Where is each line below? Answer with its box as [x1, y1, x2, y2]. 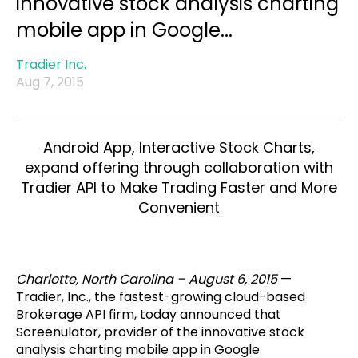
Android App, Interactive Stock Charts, [43, 137, 315, 157]
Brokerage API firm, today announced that [16, 304, 281, 324]
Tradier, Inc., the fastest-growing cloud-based [16, 287, 305, 306]
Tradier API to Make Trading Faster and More [21, 177, 337, 197]
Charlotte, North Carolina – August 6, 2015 [16, 269, 277, 288]
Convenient [138, 197, 220, 217]
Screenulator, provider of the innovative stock [16, 322, 304, 341]
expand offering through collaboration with [25, 157, 333, 177]
